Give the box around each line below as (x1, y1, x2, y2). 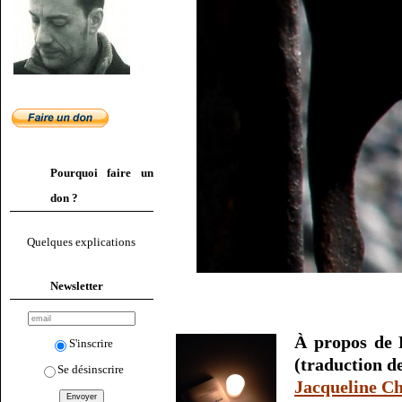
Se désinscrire (57, 362, 125, 376)
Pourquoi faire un (50, 166, 153, 179)
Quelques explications (27, 235, 136, 249)
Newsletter (50, 278, 103, 293)
